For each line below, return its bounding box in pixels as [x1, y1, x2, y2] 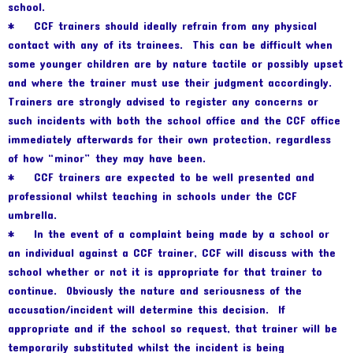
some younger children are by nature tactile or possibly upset [8, 57, 343, 71]
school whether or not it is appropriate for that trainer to [8, 265, 322, 279]
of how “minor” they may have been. [8, 151, 206, 165]
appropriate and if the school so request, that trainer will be [8, 321, 337, 336]
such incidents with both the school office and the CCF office [8, 113, 340, 128]
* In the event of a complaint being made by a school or [8, 227, 329, 241]
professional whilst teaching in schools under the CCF [8, 189, 297, 203]
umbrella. [8, 208, 57, 222]
